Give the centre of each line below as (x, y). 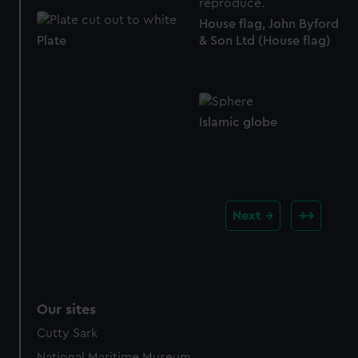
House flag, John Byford (268, 24)
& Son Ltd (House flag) (265, 41)
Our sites (67, 309)
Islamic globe (238, 123)
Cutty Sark (68, 333)
